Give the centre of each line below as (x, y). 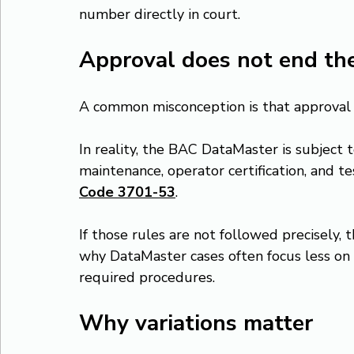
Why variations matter (196, 323)
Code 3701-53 (127, 192)
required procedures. (147, 277)
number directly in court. (160, 14)
